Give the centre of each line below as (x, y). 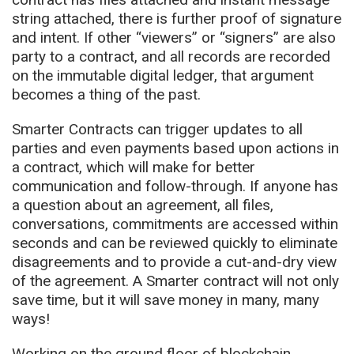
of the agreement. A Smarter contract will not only (175, 281)
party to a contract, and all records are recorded (171, 56)
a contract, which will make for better (134, 167)
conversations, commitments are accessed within (175, 224)
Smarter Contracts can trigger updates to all (157, 129)
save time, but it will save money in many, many (166, 299)
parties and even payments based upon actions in (175, 148)
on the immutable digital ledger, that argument (163, 75)
